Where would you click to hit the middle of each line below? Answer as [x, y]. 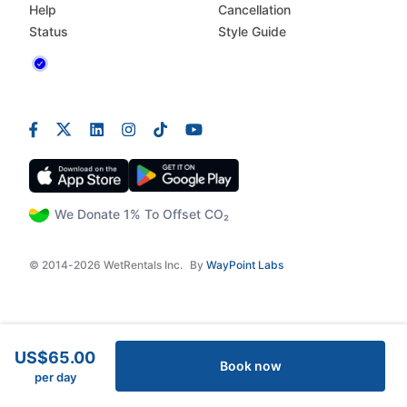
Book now [250, 366]
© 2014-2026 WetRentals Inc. [106, 265]
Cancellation [254, 10]
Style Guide [252, 32]
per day [55, 377]
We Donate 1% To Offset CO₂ [142, 214]
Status [49, 32]
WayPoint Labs [245, 265]
